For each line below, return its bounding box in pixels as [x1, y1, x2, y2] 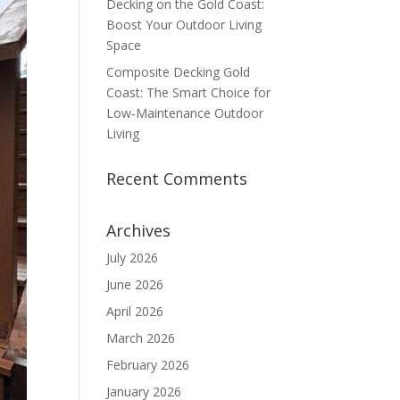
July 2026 [106, 249, 159, 266]
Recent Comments [106, 168, 248, 189]
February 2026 [106, 356, 190, 373]
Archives [106, 220, 171, 241]
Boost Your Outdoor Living [106, 16, 262, 33]
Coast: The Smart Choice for [106, 84, 271, 101]
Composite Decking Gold [106, 63, 251, 80]
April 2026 [106, 303, 164, 320]
